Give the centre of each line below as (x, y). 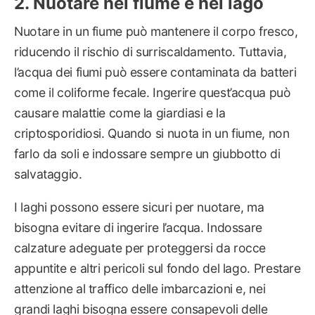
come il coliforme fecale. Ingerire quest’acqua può (153, 93)
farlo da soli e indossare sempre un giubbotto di (147, 154)
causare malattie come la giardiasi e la (120, 113)
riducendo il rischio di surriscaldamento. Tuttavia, (150, 52)
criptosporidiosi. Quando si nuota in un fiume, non (152, 134)
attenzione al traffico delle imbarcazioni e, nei (140, 288)
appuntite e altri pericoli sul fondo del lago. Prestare (157, 268)
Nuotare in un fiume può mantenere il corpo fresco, (156, 32)
